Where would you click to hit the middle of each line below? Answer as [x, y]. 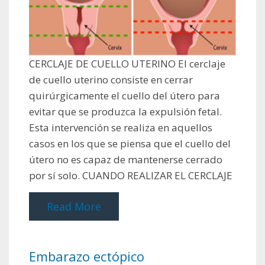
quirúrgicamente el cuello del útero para [125, 95]
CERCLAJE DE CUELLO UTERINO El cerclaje [127, 63]
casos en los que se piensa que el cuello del [130, 143]
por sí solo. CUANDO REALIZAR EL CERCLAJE [131, 175]
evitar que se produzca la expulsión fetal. [125, 111]
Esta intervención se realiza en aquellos [121, 127]
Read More [74, 206]
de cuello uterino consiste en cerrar [111, 79]
